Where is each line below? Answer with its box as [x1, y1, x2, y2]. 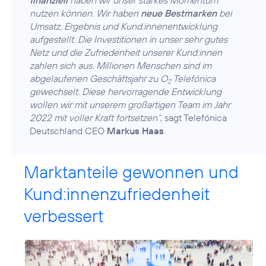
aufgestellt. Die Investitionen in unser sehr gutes [30, 33, 227, 45]
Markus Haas [107, 124, 164, 137]
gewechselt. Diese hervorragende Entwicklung [30, 85, 221, 97]
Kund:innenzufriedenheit [24, 182, 210, 205]
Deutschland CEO [30, 124, 107, 137]
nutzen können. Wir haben [30, 7, 141, 19]
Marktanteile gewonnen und [24, 160, 239, 183]
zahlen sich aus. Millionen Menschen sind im [30, 59, 211, 71]
